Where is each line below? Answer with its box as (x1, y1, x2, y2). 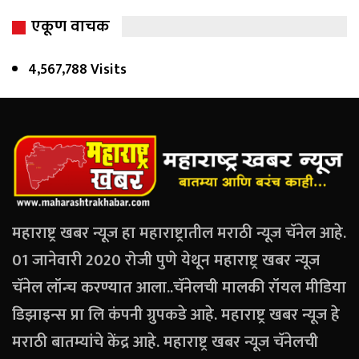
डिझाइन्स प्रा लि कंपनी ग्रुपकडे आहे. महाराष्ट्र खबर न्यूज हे (12, 301, 340, 329)
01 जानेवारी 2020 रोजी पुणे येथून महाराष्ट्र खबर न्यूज (12, 246, 320, 274)
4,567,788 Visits (28, 58, 127, 83)
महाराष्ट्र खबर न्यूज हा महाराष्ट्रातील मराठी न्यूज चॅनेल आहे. (12, 219, 346, 247)
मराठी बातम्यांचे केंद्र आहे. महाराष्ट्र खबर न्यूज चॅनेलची (12, 328, 318, 356)
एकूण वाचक (31, 12, 110, 41)
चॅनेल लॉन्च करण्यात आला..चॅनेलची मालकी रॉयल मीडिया (12, 273, 346, 301)
